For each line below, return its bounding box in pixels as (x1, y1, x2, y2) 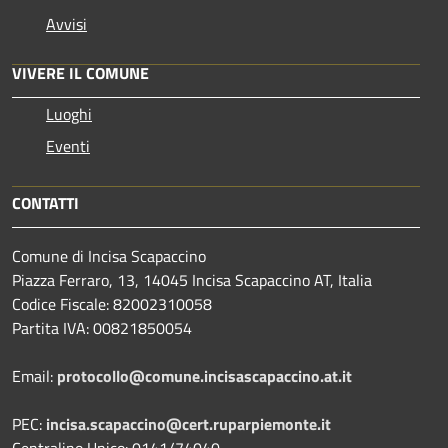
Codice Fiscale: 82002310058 (12, 291, 212, 316)
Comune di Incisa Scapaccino (12, 243, 206, 268)
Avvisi (46, 11, 87, 36)
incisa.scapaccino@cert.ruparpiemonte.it (46, 411, 331, 436)
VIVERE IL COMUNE (12, 60, 149, 85)
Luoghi (46, 101, 92, 126)
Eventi (46, 133, 90, 158)
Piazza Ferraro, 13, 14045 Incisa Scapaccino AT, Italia (12, 267, 376, 292)
